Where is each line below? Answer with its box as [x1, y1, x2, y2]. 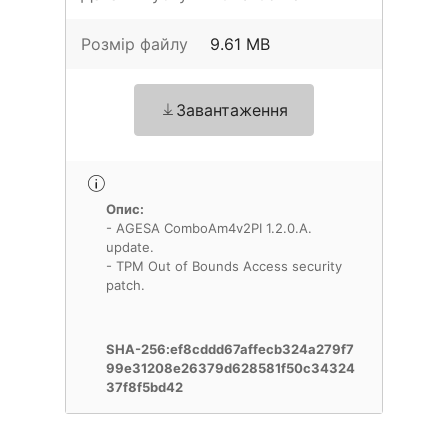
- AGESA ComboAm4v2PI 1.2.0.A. [106, 220, 312, 236]
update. [106, 239, 154, 255]
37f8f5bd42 [106, 379, 183, 395]
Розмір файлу [81, 34, 188, 54]
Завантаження [176, 100, 288, 120]
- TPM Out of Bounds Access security [106, 258, 342, 274]
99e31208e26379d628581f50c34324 [106, 360, 355, 376]
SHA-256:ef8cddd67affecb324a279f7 [106, 341, 354, 357]
